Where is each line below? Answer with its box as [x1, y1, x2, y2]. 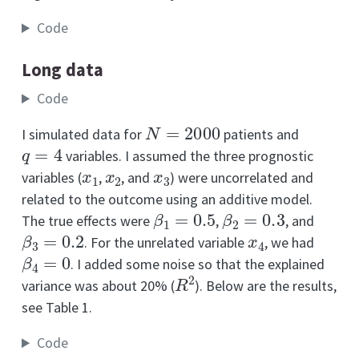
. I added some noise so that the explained [71, 255, 325, 274]
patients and [220, 125, 299, 144]
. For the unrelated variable [84, 233, 248, 252]
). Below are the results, [194, 276, 337, 296]
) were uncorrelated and [169, 168, 313, 188]
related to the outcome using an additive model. [22, 190, 313, 209]
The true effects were [22, 212, 153, 231]
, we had [264, 233, 314, 252]
